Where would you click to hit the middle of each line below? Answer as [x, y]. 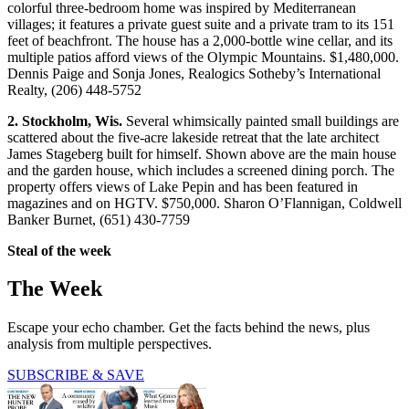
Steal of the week [59, 250]
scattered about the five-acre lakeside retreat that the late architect [193, 137]
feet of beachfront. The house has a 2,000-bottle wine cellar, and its [200, 40]
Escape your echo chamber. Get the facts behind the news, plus [189, 328]
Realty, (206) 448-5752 [74, 89]
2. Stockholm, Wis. [65, 121]
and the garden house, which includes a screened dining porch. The [201, 170]
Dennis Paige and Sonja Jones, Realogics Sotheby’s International [194, 73]
